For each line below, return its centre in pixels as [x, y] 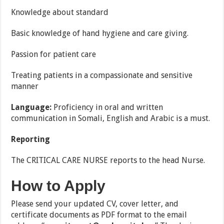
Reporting [31, 139]
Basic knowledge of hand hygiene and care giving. [100, 33]
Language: [32, 107]
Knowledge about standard [60, 12]
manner [25, 86]
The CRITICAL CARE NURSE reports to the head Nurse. [108, 160]
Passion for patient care [54, 54]
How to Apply [58, 186]
